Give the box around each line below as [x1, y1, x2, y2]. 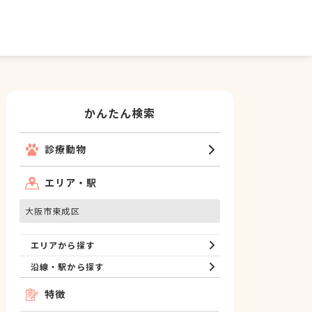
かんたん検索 [84, 104, 156, 121]
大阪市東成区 [25, 205, 80, 217]
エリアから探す [31, 239, 95, 251]
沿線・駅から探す [31, 260, 104, 272]
